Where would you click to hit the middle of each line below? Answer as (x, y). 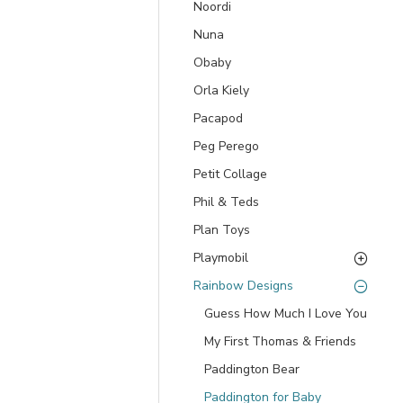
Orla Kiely (221, 90)
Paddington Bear (252, 369)
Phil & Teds (226, 202)
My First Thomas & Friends (280, 341)
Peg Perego (226, 146)
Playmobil (221, 258)
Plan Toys (222, 230)
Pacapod (218, 118)
